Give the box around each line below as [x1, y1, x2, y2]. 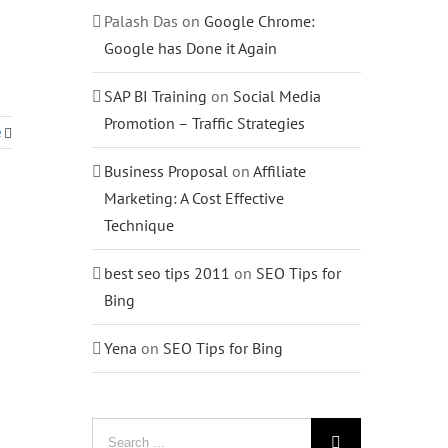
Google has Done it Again [103, 37, 277, 58]
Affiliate [252, 160, 306, 181]
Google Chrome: [203, 10, 315, 31]
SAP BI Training [103, 85, 207, 106]
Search [90, 419, 137, 440]
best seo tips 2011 [103, 262, 230, 283]
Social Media [232, 85, 321, 106]
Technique [103, 214, 174, 235]
